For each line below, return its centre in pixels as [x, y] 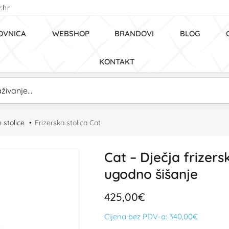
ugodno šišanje [151, 174]
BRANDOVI [134, 33]
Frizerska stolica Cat [68, 123]
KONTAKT [117, 62]
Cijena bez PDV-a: [137, 216]
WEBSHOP [71, 33]
